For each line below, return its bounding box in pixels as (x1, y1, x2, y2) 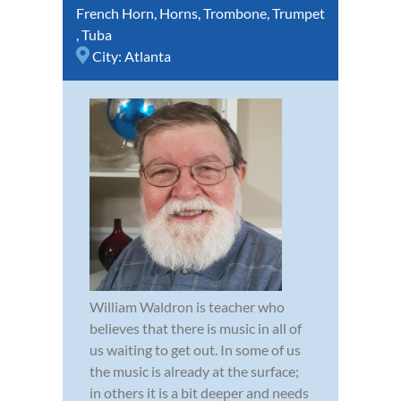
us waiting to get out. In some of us (90, 341, 301, 359)
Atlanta (124, 47, 171, 65)
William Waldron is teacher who (90, 298, 285, 316)
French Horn (76, 4, 154, 22)
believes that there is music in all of (90, 320, 302, 337)
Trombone (203, 4, 267, 22)
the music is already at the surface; (90, 363, 299, 380)
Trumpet (272, 4, 325, 22)
